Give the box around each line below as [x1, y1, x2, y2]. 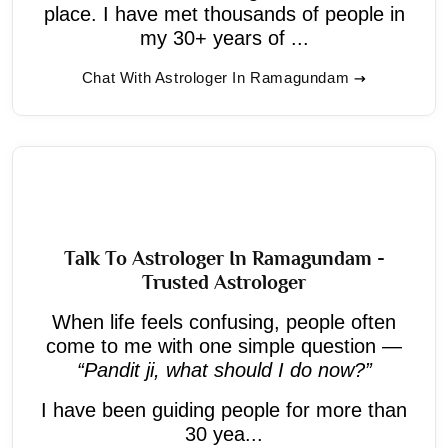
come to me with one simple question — [46, 334, 402, 357]
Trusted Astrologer [142, 270, 306, 293]
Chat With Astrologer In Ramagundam [81, 68, 350, 86]
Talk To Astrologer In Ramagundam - [63, 246, 385, 269]
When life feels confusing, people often [52, 310, 396, 333]
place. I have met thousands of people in [43, 2, 405, 25]
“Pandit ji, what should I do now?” [76, 358, 372, 381]
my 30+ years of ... [139, 26, 309, 49]
